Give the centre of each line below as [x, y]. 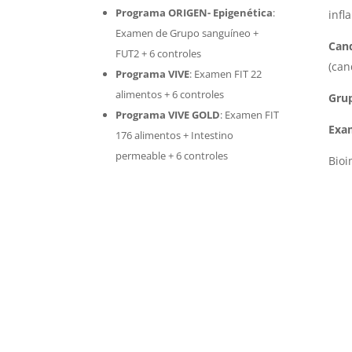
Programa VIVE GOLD [168, 114]
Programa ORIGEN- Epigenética [194, 12]
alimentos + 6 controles [170, 94]
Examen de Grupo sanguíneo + [187, 33]
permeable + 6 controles [172, 155]
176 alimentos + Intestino [175, 135]
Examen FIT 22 [228, 73]
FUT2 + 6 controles [159, 53]
